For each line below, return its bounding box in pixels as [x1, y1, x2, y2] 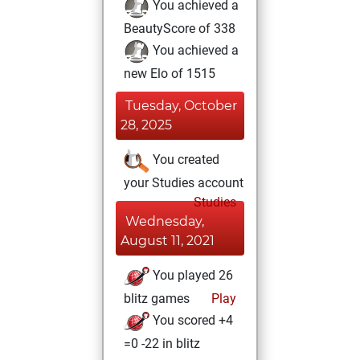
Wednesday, [125, 214, 204, 229]
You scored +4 [149, 313, 233, 329]
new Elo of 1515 [124, 66, 215, 81]
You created [149, 152, 219, 168]
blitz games [124, 291, 190, 306]
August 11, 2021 [121, 233, 215, 248]
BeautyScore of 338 [124, 21, 235, 36]
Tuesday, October [125, 98, 237, 113]
